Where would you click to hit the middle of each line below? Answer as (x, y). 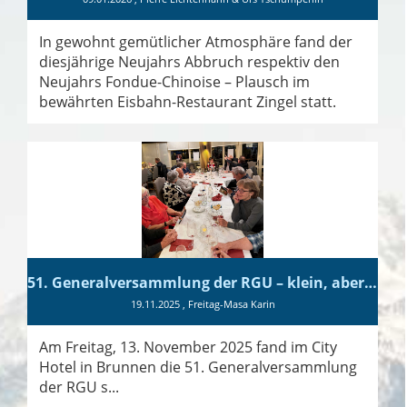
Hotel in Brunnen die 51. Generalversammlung (198, 367)
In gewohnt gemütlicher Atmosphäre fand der (196, 41)
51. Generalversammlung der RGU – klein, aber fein (371, 283)
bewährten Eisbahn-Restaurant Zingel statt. (188, 101)
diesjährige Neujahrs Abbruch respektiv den (189, 61)
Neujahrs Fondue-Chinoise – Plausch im (174, 81)
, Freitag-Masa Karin (227, 304)
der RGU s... (79, 387)
